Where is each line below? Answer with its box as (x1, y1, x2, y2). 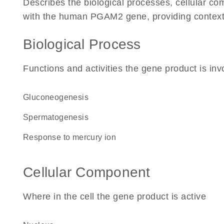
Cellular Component (23, 164, 150, 180)
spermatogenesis (28, 113, 89, 121)
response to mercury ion (29, 133, 116, 141)
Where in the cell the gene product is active (23, 191, 206, 201)
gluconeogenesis (29, 93, 89, 101)
